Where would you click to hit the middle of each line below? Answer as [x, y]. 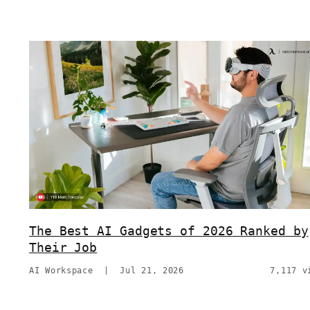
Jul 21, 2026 [152, 271]
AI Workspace [61, 271]
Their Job [63, 248]
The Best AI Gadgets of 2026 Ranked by [169, 231]
